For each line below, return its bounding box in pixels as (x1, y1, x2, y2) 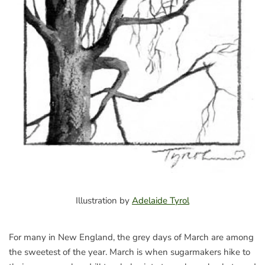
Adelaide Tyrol (132, 194, 189, 206)
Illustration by (76, 194, 132, 206)
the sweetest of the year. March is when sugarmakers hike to (9, 245, 250, 258)
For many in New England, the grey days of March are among (9, 231, 254, 243)
